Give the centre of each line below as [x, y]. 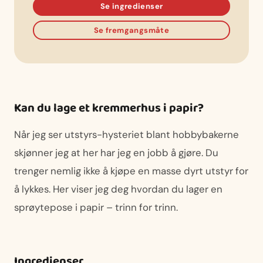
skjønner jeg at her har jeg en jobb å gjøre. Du [116, 152]
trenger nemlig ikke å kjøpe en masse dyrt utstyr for [131, 171]
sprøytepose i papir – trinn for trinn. [96, 207]
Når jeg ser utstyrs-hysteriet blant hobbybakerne [127, 134]
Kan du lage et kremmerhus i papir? [109, 108]
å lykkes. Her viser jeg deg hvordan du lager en [118, 189]
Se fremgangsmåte [131, 30]
